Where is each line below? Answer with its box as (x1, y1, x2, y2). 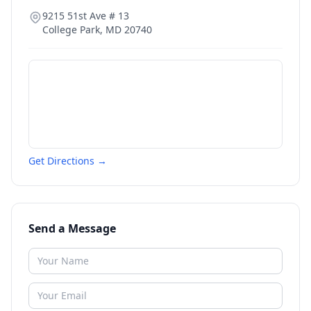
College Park (42, 23, 100, 36)
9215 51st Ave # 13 (42, 9, 129, 22)
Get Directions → (28, 154, 107, 167)
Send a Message (28, 221, 116, 236)
